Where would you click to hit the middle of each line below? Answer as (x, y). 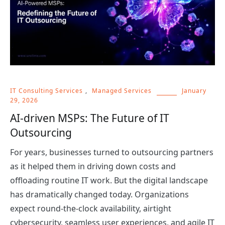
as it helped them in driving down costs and (93, 166)
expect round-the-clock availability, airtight (91, 208)
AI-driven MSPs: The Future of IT (90, 118)
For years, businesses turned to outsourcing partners (112, 152)
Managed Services (122, 91)
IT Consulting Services (46, 91)
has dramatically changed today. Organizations (99, 194)
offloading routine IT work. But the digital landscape (109, 180)
